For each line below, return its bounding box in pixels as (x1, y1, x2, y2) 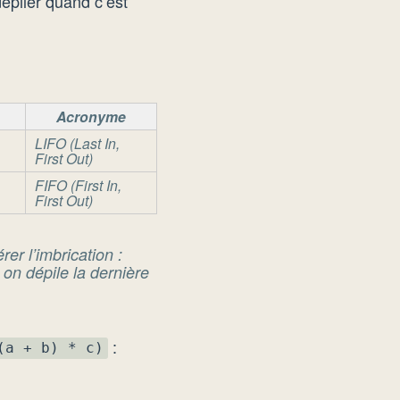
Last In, (73, 132, 120, 153)
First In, (74, 174, 121, 195)
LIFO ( (34, 132, 74, 153)
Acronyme (56, 105, 126, 127)
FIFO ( (34, 174, 75, 195)
